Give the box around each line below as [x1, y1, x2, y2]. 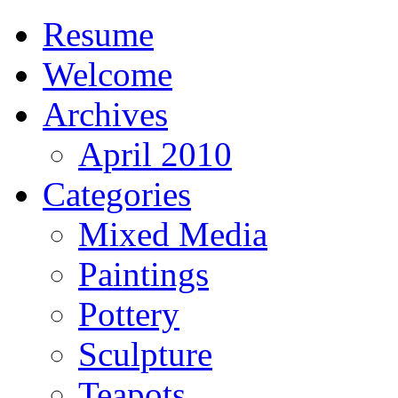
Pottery [78, 295, 179, 333]
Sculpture [78, 335, 212, 373]
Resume [43, 15, 154, 53]
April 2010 [78, 135, 232, 173]
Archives [43, 95, 168, 133]
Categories [43, 175, 191, 213]
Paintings [78, 255, 209, 293]
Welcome [43, 55, 172, 93]
